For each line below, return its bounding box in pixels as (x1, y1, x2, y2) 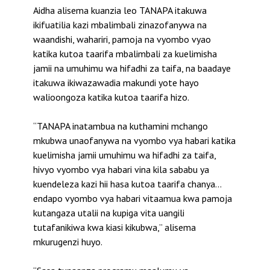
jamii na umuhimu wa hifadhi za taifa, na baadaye (33, 62, 231, 75)
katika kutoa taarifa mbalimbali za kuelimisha (33, 48, 217, 60)
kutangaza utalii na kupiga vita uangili (33, 207, 184, 219)
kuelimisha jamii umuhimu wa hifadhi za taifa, (33, 149, 216, 162)
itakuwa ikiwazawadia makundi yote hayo (33, 77, 199, 89)
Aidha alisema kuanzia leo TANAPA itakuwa (33, 4, 207, 17)
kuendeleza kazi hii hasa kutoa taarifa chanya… (33, 178, 222, 190)
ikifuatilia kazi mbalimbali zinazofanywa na (33, 19, 207, 31)
